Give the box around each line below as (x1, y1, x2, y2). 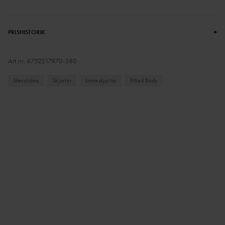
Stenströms (13, 76, 39, 84)
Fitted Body (130, 76, 158, 84)
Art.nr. (8, 56, 27, 66)
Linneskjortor (85, 76, 117, 84)
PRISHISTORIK (8, 28, 46, 37)
